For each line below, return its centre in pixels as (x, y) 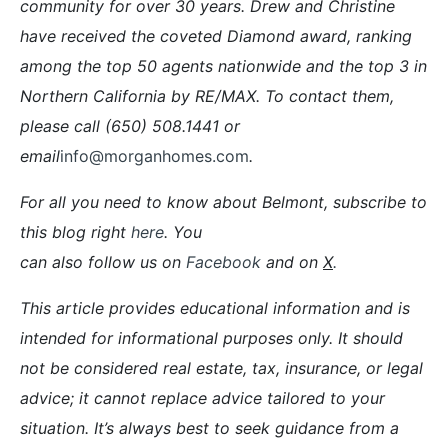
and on (294, 261)
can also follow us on (103, 261)
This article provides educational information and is (215, 307)
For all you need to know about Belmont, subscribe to (223, 201)
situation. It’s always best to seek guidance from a (209, 427)
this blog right (75, 231)
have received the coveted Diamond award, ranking (216, 35)
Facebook (226, 261)
